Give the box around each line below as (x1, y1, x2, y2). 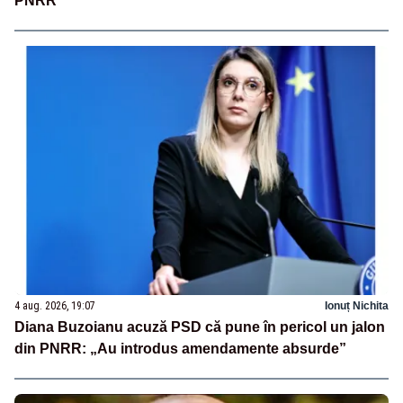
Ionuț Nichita (325, 299, 389, 312)
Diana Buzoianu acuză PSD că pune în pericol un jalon (14, 318, 385, 335)
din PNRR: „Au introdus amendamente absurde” (14, 340, 346, 356)
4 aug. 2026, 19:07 (14, 299, 95, 312)
